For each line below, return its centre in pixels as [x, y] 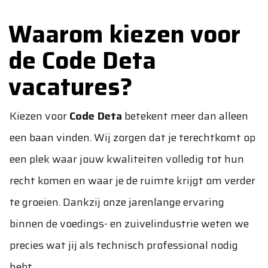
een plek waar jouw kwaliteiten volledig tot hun [127, 159]
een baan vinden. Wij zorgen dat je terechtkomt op [133, 138]
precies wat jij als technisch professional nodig [124, 245]
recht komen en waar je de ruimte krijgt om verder [133, 181]
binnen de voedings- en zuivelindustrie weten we [129, 224]
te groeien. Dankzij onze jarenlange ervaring [117, 202]
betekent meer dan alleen [185, 116]
